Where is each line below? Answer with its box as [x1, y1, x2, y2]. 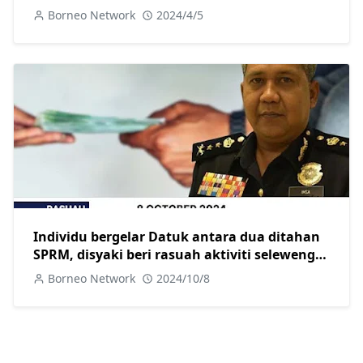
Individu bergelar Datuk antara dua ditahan [33, 228, 320, 246]
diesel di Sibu [33, 263, 117, 282]
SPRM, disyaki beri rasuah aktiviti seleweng [33, 246, 315, 264]
